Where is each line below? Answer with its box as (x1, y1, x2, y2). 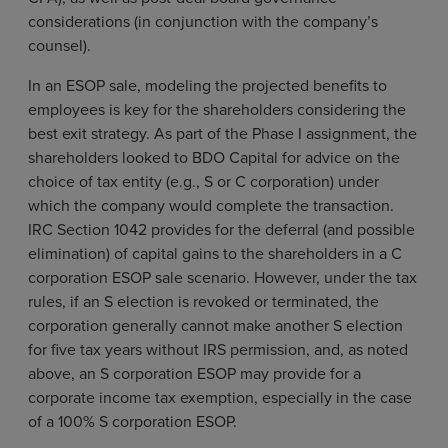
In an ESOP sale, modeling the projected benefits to (28, 74, 387, 97)
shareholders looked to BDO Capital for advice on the (28, 146, 400, 169)
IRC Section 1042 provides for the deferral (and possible (28, 218, 415, 241)
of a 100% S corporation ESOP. (28, 410, 237, 433)
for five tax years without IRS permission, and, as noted (28, 338, 408, 361)
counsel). (28, 34, 95, 57)
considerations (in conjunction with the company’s (28, 10, 378, 33)
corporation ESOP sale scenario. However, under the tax (28, 266, 417, 289)
